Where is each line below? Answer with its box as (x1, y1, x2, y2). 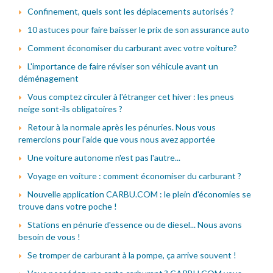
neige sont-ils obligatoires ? (18, 103, 122, 114)
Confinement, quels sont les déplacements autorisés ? (27, 5, 234, 16)
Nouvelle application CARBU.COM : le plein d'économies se (27, 188, 251, 199)
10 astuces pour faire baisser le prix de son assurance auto (27, 24, 249, 35)
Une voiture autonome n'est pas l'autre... (27, 152, 180, 163)
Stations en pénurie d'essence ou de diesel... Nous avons (27, 219, 242, 230)
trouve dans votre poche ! (18, 200, 117, 211)
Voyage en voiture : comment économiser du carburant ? (27, 170, 241, 181)
